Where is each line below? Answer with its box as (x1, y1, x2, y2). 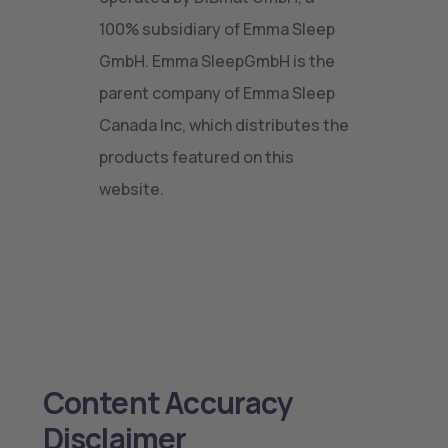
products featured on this (99, 146, 294, 168)
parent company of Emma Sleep (99, 82, 335, 104)
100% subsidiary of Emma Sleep (99, 18, 335, 40)
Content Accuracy (42, 382, 293, 423)
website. (99, 178, 164, 200)
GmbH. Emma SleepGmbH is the (99, 50, 335, 72)
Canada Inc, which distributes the (99, 114, 349, 136)
